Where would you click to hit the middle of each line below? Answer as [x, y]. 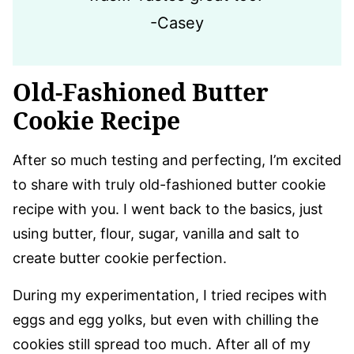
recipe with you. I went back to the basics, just [168, 209]
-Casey [177, 23]
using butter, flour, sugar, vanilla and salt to [156, 234]
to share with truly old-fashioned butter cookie [169, 185]
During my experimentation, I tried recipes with [170, 296]
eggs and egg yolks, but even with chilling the [166, 320]
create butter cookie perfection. [122, 258]
